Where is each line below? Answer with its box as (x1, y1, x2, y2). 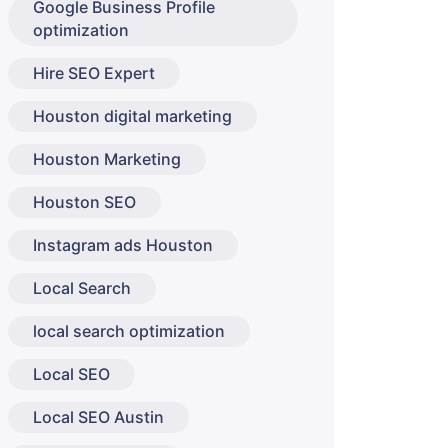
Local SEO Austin (33, 407, 164, 427)
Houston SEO (33, 192, 136, 212)
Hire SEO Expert (33, 63, 155, 83)
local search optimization (33, 321, 225, 341)
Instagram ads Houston (33, 235, 213, 255)
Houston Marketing (33, 149, 181, 169)
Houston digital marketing (33, 106, 232, 126)
